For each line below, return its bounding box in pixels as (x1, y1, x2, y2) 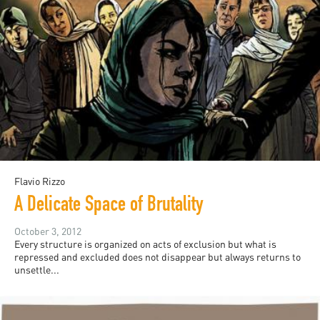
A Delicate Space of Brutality (14, 196, 204, 218)
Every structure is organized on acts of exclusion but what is (14, 238, 276, 251)
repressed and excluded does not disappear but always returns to (14, 251, 301, 264)
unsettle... (14, 264, 59, 276)
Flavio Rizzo (14, 175, 65, 188)
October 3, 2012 (14, 225, 81, 238)
